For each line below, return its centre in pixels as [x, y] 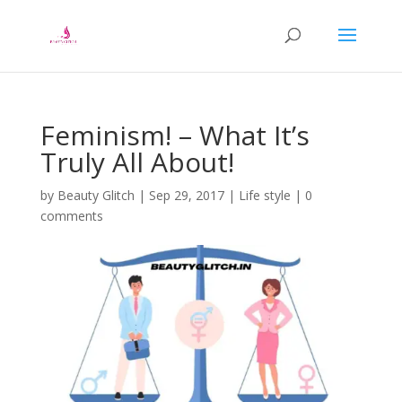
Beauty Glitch [96, 195]
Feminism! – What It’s [175, 135]
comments [71, 216]
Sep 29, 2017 [186, 195]
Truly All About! [137, 162]
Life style [264, 195]
